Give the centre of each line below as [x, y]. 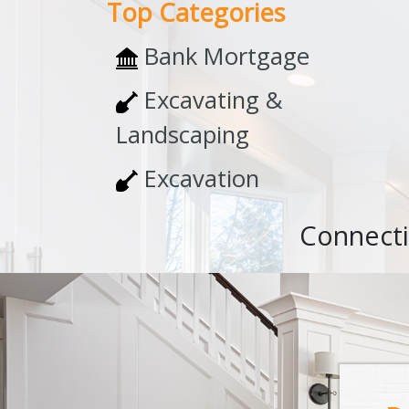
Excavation [199, 179]
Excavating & [210, 100]
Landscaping [183, 135]
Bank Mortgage [224, 57]
